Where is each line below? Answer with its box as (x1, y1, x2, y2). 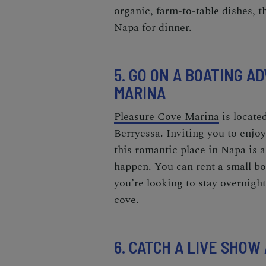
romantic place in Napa (135, 141, 249, 158)
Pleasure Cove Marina (114, 108, 219, 125)
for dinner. (142, 19, 192, 36)
